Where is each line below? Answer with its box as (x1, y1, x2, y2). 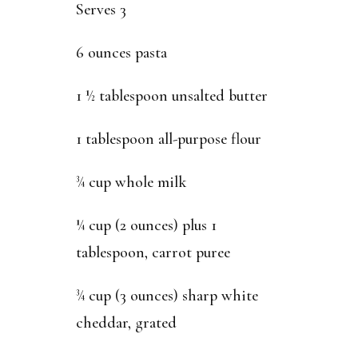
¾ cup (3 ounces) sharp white (75, 285, 258, 305)
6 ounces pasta (75, 42, 167, 62)
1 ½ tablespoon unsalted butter (75, 86, 268, 105)
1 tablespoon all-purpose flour (75, 129, 261, 149)
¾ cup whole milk (75, 172, 186, 192)
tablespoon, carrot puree (75, 242, 230, 262)
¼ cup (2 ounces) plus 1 (75, 215, 217, 235)
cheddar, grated (75, 312, 177, 332)
